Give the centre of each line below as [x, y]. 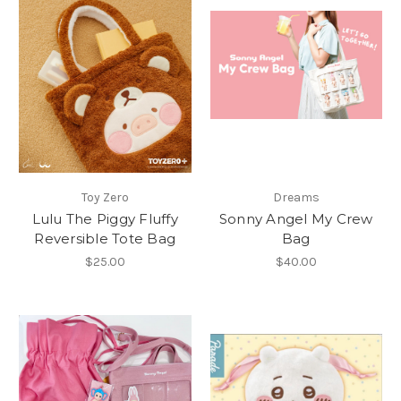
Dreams [296, 198]
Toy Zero [105, 198]
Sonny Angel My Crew [296, 219]
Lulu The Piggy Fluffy [105, 219]
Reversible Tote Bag [105, 239]
